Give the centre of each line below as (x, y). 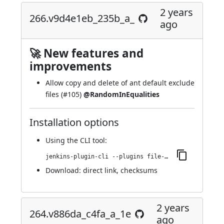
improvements (70, 66)
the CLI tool (86, 140)
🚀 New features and (86, 53)
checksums (139, 170)
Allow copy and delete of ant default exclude (120, 83)
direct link (100, 170)
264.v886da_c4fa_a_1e (80, 214)
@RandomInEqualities (121, 94)
